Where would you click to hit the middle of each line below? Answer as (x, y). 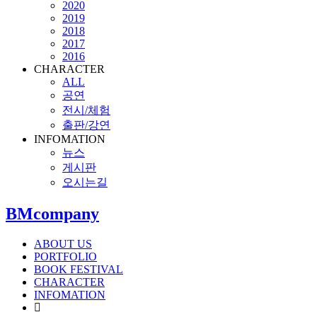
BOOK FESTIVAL (79, 269)
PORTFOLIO (65, 256)
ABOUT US (63, 243)
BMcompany (52, 213)
